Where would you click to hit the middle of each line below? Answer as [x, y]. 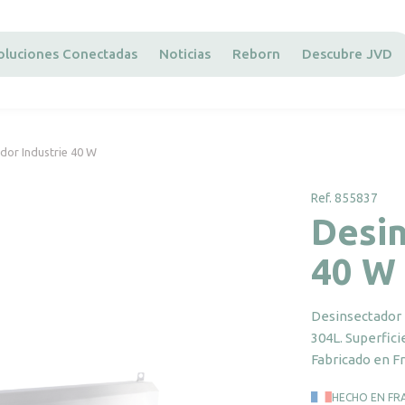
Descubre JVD [347, 54]
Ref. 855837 [344, 198]
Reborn [256, 54]
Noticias [185, 54]
